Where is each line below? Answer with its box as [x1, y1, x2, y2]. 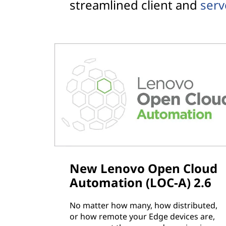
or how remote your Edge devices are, [69, 211, 215, 222]
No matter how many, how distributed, [69, 200, 217, 211]
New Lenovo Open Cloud [69, 160, 217, 177]
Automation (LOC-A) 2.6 [69, 174, 211, 191]
